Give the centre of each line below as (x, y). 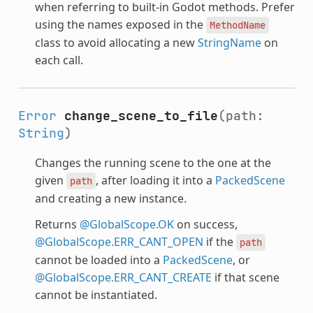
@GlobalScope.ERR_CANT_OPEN (119, 241)
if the (219, 241)
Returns (57, 224)
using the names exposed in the (120, 24)
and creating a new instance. (110, 198)
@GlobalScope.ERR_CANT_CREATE (123, 277)
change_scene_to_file (141, 115)
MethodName (237, 25)
